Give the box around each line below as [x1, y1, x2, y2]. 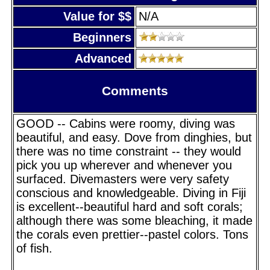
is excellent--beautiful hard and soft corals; [16, 199, 243, 213]
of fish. [16, 241, 52, 255]
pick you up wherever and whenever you [16, 158, 232, 172]
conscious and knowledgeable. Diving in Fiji [16, 186, 246, 199]
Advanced [75, 51, 131, 65]
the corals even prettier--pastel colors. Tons [16, 227, 248, 241]
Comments [102, 83, 168, 98]
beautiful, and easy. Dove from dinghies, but [16, 130, 252, 144]
